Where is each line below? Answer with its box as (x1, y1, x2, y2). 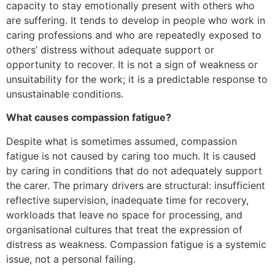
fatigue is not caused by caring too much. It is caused (6, 149, 256, 162)
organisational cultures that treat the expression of (6, 223, 242, 236)
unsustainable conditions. (6, 87, 123, 100)
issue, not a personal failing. (6, 252, 136, 265)
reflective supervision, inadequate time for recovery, (6, 193, 249, 206)
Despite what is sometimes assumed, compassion (6, 134, 237, 147)
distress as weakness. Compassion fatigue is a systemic (6, 238, 266, 250)
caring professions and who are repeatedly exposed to (6, 28, 261, 41)
